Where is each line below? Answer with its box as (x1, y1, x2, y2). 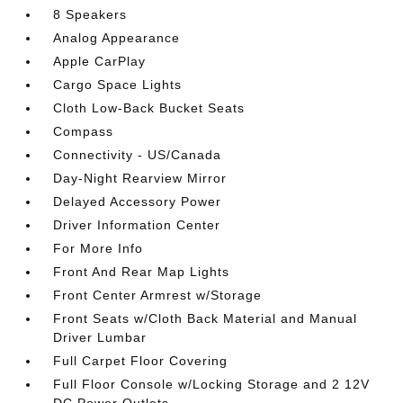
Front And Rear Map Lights (53, 264, 230, 279)
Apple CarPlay (53, 54, 147, 68)
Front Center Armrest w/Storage (53, 288, 263, 302)
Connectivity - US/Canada (53, 148, 222, 162)
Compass (53, 124, 114, 139)
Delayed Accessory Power (53, 194, 222, 209)
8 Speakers (53, 7, 128, 22)
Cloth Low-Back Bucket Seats (53, 101, 246, 115)
